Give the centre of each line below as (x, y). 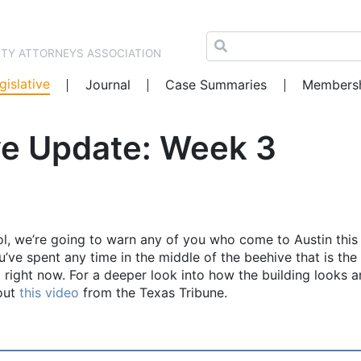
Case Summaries (216, 85)
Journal (108, 85)
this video (49, 293)
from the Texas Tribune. (153, 293)
